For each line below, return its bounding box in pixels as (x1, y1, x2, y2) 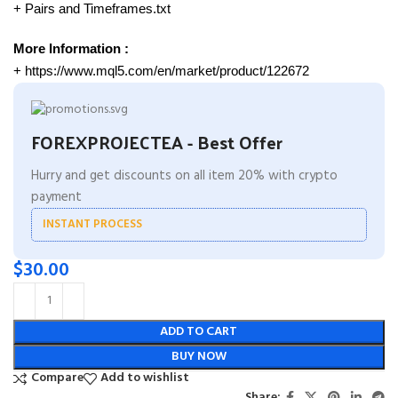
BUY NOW (171, 346, 227, 367)
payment (31, 186, 82, 208)
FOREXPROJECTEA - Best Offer (31, 125, 283, 158)
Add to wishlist (100, 368, 190, 389)
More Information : (13, 40, 129, 56)
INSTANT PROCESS (43, 214, 142, 234)
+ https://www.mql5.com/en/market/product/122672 (13, 62, 309, 78)
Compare (30, 368, 84, 389)
